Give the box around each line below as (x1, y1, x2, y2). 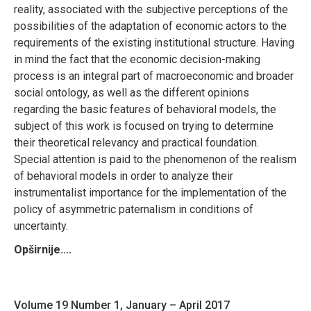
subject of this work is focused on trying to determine (14, 119, 274, 133)
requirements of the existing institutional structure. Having (14, 35, 294, 49)
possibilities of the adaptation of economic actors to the (14, 19, 287, 33)
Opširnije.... (14, 242, 72, 256)
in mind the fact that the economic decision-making (14, 52, 260, 66)
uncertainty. (14, 219, 68, 233)
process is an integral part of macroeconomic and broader (14, 69, 294, 83)
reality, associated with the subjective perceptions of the (14, 2, 288, 16)
